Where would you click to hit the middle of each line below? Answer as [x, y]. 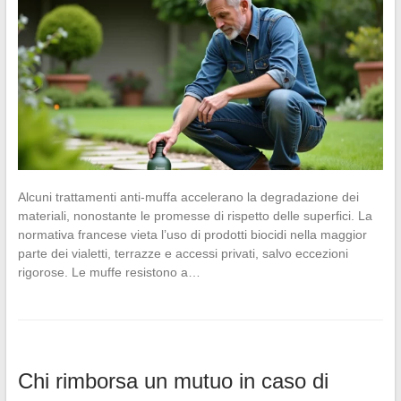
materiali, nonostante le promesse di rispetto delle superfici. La [195, 216]
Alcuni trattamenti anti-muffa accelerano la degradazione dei [188, 197]
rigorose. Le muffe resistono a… [109, 273]
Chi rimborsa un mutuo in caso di [173, 381]
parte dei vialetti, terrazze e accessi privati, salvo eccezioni [183, 254]
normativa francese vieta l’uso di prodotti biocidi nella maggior [192, 235]
